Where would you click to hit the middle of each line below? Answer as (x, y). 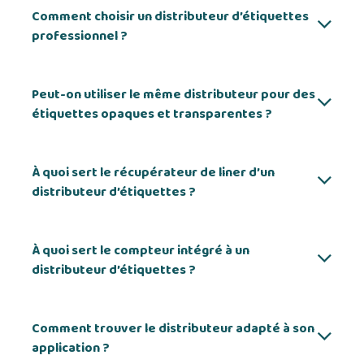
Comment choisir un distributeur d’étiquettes (170, 17)
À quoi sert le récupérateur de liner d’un (153, 173)
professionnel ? (80, 36)
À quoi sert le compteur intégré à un (141, 251)
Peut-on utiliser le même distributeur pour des (173, 95)
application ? (71, 348)
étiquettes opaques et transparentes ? (152, 114)
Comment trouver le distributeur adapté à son (173, 329)
